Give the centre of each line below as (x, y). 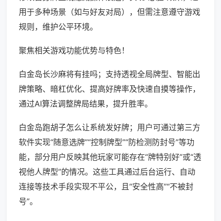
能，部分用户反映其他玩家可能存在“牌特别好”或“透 (110, 157)
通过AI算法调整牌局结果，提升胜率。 (86, 104)
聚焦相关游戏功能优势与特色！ (74, 51)
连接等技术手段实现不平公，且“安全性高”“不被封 (106, 187)
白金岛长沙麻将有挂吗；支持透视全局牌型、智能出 (110, 74)
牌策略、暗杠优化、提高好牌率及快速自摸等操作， (110, 89)
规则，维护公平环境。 (58, 27)
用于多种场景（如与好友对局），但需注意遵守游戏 (110, 12)
